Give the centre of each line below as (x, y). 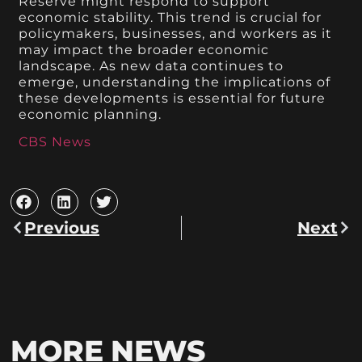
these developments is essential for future (173, 98)
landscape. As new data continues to (152, 65)
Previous (62, 227)
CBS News (55, 142)
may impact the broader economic (144, 49)
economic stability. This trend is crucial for (170, 17)
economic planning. (90, 114)
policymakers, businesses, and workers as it (176, 33)
